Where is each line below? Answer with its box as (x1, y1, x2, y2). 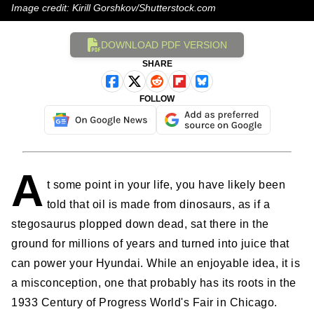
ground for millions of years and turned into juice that (11, 238, 289, 250)
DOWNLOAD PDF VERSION (101, 39, 227, 50)
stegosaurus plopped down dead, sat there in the (11, 218, 269, 231)
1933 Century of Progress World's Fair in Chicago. (11, 296, 278, 309)
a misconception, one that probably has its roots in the (11, 277, 296, 289)
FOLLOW (139, 94, 175, 104)
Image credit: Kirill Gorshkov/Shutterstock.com (11, 2, 216, 14)
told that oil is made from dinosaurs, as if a (46, 198, 270, 211)
